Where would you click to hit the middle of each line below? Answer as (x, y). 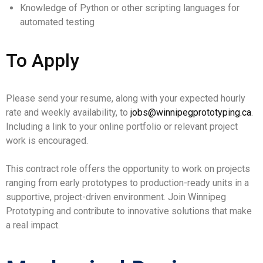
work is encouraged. (47, 141)
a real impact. (33, 225)
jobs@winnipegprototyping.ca (191, 112)
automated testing (57, 22)
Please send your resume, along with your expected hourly (126, 98)
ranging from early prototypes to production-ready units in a (127, 183)
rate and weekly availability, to (68, 112)
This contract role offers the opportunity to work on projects (128, 169)
